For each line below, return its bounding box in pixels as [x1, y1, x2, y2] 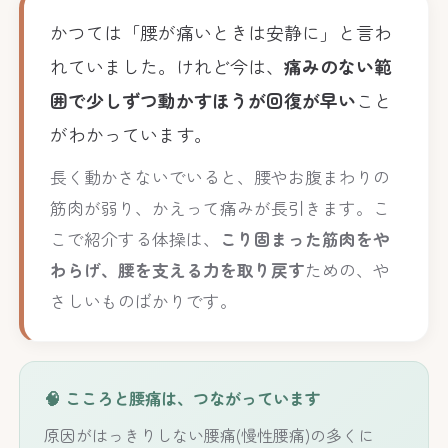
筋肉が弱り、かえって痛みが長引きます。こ [49, 196, 390, 221]
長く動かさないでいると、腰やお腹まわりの [49, 165, 390, 190]
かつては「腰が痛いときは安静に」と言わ [49, 18, 392, 45]
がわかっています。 [49, 120, 212, 147]
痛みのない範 [283, 52, 392, 79]
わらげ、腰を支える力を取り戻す [49, 258, 305, 283]
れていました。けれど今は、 [49, 52, 284, 79]
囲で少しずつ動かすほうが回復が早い [49, 86, 356, 113]
